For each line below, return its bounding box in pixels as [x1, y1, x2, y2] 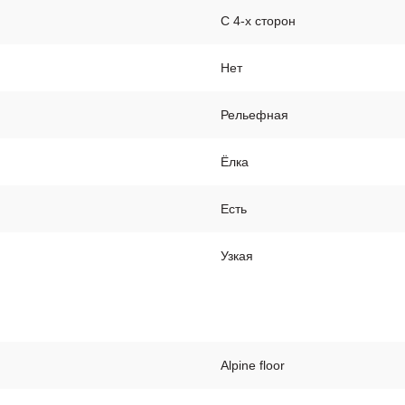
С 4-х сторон [221, 14, 296, 28]
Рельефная [221, 108, 288, 122]
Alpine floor [221, 358, 285, 372]
